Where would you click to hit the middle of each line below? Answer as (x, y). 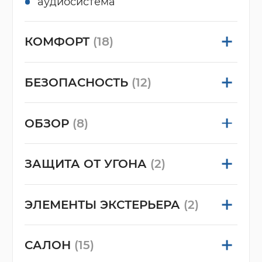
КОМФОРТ (58, 42)
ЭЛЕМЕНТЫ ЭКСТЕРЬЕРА (104, 204)
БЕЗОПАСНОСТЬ (78, 83)
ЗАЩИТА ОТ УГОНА (87, 164)
